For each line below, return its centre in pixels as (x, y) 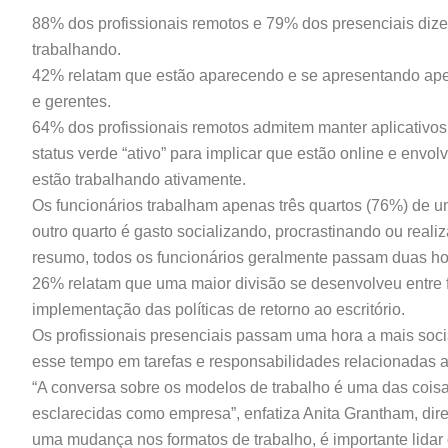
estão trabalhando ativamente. (139, 179)
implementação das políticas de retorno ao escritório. (218, 309)
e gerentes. (71, 101)
